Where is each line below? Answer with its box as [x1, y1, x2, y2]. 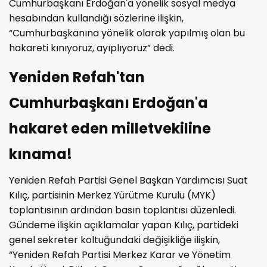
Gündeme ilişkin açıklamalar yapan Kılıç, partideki [9, 218, 238, 232]
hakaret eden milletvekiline [9, 118, 211, 138]
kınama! [9, 144, 72, 164]
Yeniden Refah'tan [9, 67, 145, 87]
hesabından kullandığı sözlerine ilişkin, [9, 11, 184, 25]
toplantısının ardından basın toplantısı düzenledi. [9, 203, 236, 217]
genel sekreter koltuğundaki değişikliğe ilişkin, [9, 232, 220, 247]
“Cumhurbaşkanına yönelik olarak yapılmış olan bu [9, 26, 245, 40]
